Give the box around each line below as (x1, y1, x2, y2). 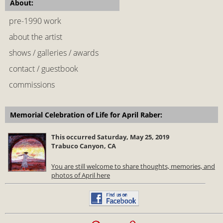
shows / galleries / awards (9, 47, 99, 58)
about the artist (9, 31, 62, 42)
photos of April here (51, 171, 110, 180)
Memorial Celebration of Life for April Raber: (10, 110, 162, 119)
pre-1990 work (9, 15, 61, 26)
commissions (9, 79, 55, 90)
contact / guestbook (9, 63, 78, 74)
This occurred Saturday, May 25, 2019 (51, 132, 169, 141)
